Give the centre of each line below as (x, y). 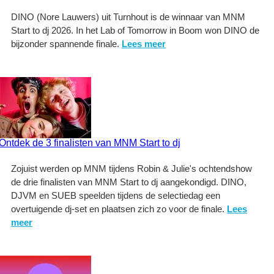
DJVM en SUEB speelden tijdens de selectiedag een (116, 195)
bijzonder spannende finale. (66, 44)
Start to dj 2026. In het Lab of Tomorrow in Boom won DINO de (135, 30)
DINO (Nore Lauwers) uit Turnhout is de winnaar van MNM (128, 17)
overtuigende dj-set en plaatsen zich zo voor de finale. (119, 209)
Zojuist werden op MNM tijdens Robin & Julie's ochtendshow (131, 168)
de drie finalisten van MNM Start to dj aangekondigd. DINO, (129, 182)
